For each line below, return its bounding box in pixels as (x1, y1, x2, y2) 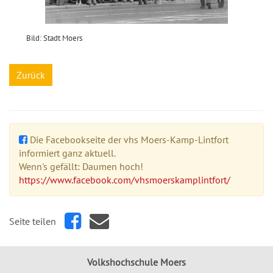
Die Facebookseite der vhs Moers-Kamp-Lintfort (27, 133, 229, 146)
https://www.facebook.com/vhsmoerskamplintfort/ (19, 174, 230, 186)
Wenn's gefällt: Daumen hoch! (19, 160, 143, 172)
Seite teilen (9, 215, 56, 227)
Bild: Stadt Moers (26, 33, 82, 43)
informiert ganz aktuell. (19, 147, 116, 159)
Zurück (16, 69, 45, 81)
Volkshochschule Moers (87, 256, 186, 268)
